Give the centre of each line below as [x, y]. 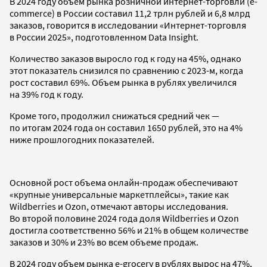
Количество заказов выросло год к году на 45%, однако [125, 58]
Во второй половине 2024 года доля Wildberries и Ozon [124, 218]
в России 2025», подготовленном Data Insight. [104, 37]
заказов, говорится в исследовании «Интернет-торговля [128, 25]
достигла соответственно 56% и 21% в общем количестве [129, 230]
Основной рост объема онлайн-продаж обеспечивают [124, 182]
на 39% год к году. [46, 94]
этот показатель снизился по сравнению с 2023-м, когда [126, 70]
